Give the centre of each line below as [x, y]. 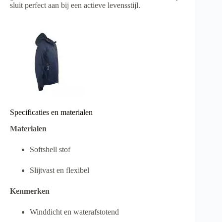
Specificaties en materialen [51, 112]
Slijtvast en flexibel [59, 170]
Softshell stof [50, 149]
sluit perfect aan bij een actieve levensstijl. [75, 5]
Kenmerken [30, 191]
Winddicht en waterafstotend [74, 212]
